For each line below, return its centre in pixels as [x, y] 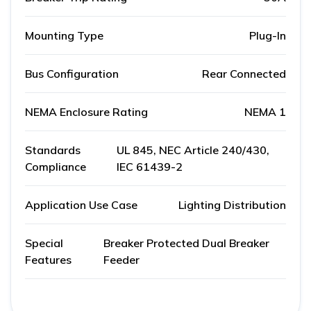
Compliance [56, 167]
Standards [53, 150]
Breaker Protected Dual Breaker [186, 243]
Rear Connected [244, 74]
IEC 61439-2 [149, 167]
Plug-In [268, 36]
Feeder [121, 260]
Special [44, 243]
